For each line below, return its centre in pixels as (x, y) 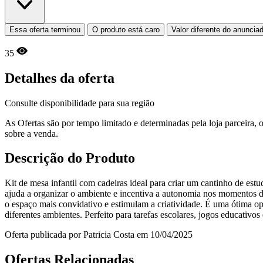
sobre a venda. (31, 133)
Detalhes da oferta (60, 78)
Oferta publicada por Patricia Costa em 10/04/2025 (99, 235)
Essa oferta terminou (45, 29)
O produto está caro (126, 29)
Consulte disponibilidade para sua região (80, 103)
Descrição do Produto (70, 158)
